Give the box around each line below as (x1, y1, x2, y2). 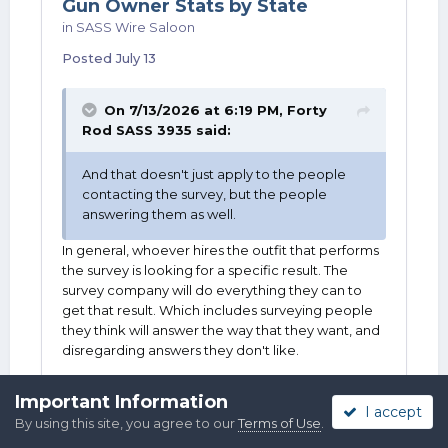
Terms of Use (238, 415, 321, 431)
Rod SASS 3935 (82, 122, 192, 138)
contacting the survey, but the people (82, 186, 327, 202)
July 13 (116, 50, 156, 66)
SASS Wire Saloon (76, 19, 195, 35)
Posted (62, 50, 116, 66)
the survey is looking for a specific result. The (62, 262, 348, 278)
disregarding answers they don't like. (62, 342, 299, 358)
